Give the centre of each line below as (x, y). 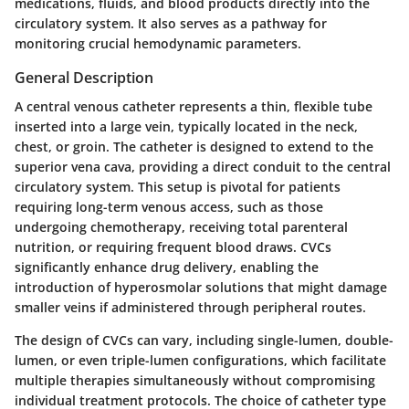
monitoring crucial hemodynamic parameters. (158, 44)
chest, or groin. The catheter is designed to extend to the (194, 147)
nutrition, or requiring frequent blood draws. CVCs (173, 247)
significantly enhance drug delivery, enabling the (167, 267)
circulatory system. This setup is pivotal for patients (178, 187)
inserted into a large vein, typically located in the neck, (186, 127)
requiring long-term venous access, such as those (169, 207)
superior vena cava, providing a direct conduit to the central (203, 167)
